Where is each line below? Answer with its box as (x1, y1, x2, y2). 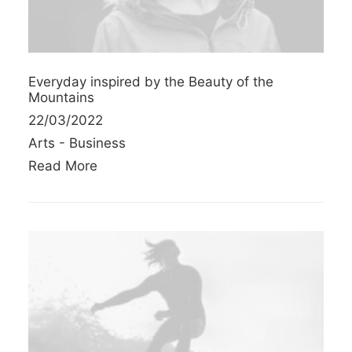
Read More (28, 157, 97, 174)
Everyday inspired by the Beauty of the (28, 73, 273, 90)
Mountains (28, 89, 94, 105)
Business (69, 134, 126, 151)
